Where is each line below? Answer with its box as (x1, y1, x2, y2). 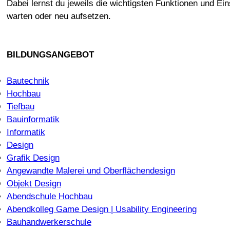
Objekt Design (6, 178, 61, 188)
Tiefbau (6, 101, 34, 111)
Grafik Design (6, 152, 60, 163)
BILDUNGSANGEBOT (6, 50, 94, 60)
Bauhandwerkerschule (6, 217, 91, 227)
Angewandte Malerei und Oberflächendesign (6, 165, 175, 176)
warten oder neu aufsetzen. (6, 11, 111, 21)
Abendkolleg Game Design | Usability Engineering (6, 204, 197, 214)
